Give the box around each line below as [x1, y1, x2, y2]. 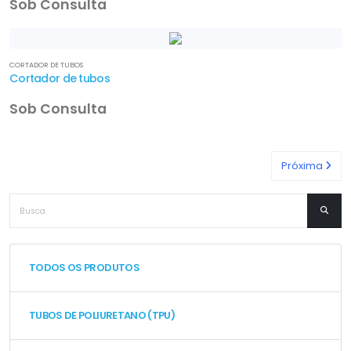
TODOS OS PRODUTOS [29, 260, 139, 275]
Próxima [281, 158, 325, 173]
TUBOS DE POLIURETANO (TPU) [29, 308, 175, 323]
